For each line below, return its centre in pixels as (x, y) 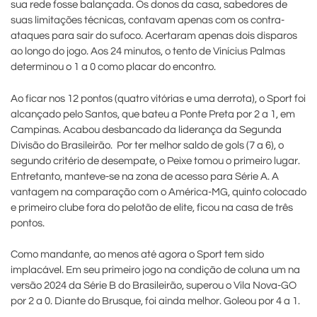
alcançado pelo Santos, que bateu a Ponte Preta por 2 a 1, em (153, 114)
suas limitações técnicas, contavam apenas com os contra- (148, 21)
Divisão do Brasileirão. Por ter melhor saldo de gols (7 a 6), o (147, 145)
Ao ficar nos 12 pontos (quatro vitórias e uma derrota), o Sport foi (158, 98)
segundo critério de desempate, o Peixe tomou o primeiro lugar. (155, 161)
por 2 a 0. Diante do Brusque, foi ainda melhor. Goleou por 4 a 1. (155, 301)
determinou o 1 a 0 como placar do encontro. (113, 67)
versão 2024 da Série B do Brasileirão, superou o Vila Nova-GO (154, 286)
